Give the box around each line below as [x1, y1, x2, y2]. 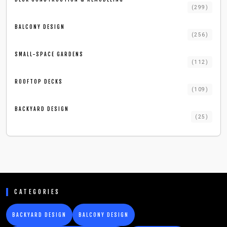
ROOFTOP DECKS [15, 79, 63, 85]
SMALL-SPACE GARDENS [15, 51, 84, 57]
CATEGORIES [14, 188, 60, 196]
